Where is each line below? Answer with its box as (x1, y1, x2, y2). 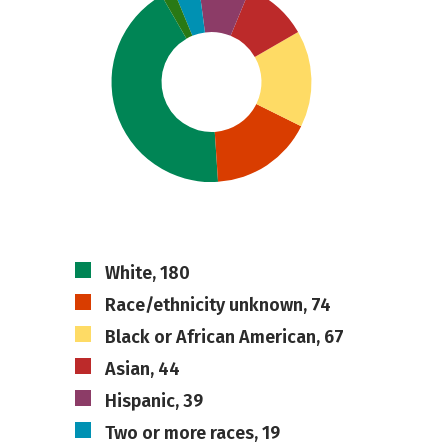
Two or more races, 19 (104, 422, 280, 444)
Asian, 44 (104, 358, 180, 380)
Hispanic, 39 (104, 390, 203, 412)
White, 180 (104, 262, 190, 284)
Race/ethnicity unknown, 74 (104, 294, 331, 316)
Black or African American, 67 (104, 326, 344, 348)
